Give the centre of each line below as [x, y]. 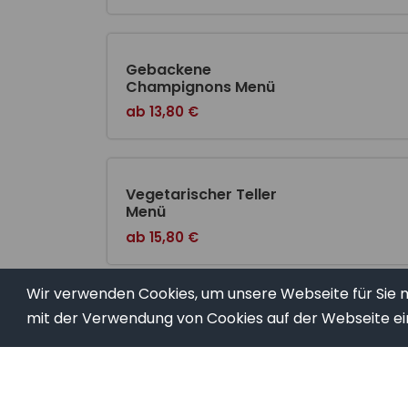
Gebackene [168, 70]
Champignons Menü [200, 87]
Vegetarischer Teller [201, 195]
